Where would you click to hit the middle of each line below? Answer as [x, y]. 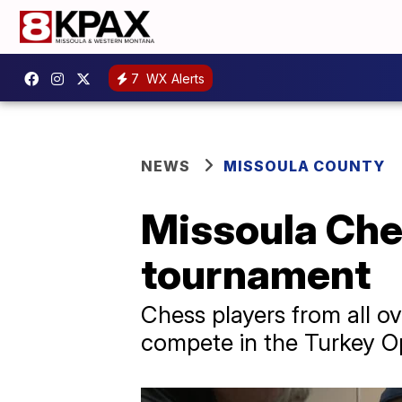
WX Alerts [174, 78]
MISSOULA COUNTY [304, 166]
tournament [256, 274]
